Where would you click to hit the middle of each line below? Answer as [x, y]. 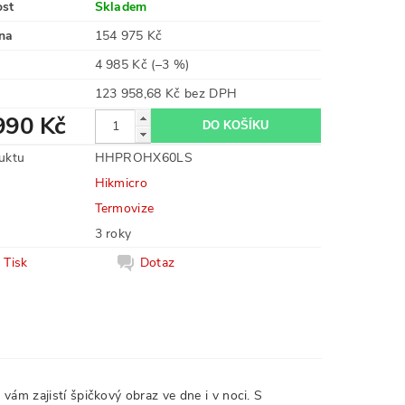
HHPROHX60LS [144, 158]
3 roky [113, 234]
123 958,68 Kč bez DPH [211, 94]
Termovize [124, 208]
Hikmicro [121, 183]
